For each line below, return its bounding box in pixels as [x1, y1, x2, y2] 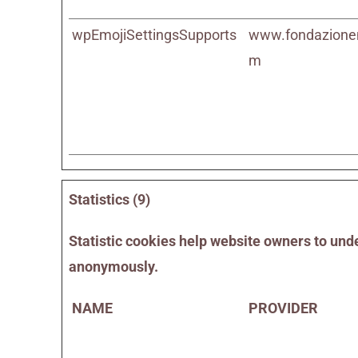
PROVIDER [249, 300, 319, 316]
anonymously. [69, 258, 159, 275]
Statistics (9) [69, 191, 151, 208]
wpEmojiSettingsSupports [72, 26, 237, 43]
